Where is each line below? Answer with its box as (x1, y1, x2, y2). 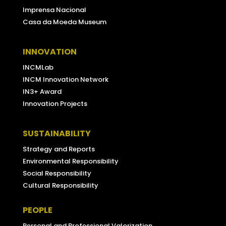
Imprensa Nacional (22, 5, 86, 15)
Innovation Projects (22, 99, 87, 109)
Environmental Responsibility (22, 156, 119, 166)
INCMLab (22, 63, 53, 73)
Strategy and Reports (22, 144, 95, 154)
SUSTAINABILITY (22, 128, 91, 140)
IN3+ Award (22, 87, 62, 97)
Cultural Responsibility (22, 181, 98, 191)
